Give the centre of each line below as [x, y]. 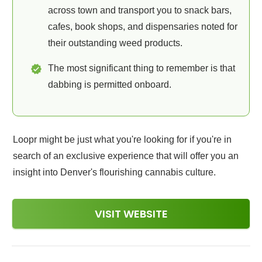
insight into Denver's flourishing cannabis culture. [114, 172]
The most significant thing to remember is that [142, 68]
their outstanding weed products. [115, 43]
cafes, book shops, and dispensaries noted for [143, 27]
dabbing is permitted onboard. [110, 85]
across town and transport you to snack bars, [140, 10]
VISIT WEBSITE [131, 214]
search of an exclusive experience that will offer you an [126, 156]
